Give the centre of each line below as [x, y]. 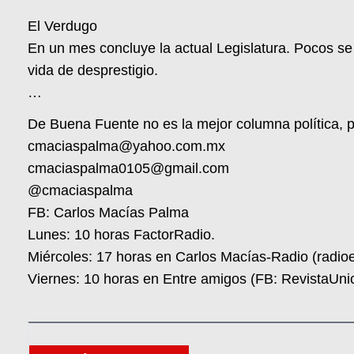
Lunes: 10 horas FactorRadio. [122, 235]
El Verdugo [63, 26]
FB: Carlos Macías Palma [109, 213]
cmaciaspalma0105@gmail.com [129, 169]
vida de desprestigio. [93, 71]
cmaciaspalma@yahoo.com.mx [127, 147]
